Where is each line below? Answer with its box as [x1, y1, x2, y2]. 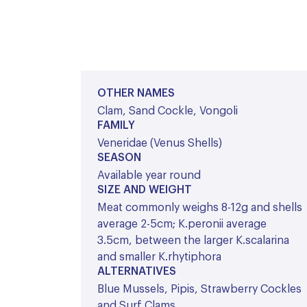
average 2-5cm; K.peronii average [97, 219, 267, 230]
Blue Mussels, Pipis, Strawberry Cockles [97, 284, 302, 295]
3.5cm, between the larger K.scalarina [97, 235, 289, 246]
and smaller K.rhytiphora [97, 251, 221, 262]
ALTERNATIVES [97, 266, 176, 277]
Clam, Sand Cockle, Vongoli [97, 106, 238, 116]
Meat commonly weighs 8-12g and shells [97, 202, 302, 213]
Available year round [97, 170, 201, 181]
